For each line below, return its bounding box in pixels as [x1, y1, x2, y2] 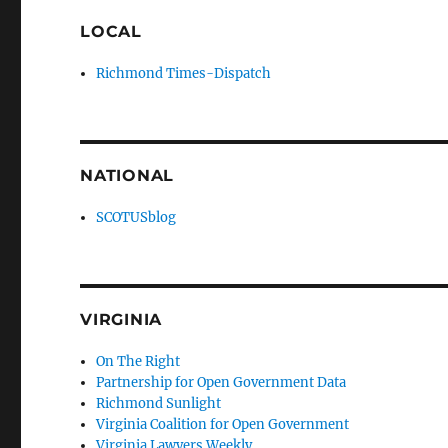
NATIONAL [80, 166, 175, 185]
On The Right [96, 353, 181, 370]
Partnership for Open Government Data [96, 374, 347, 391]
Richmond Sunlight [96, 395, 222, 412]
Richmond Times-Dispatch [96, 65, 272, 82]
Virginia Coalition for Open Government [96, 416, 350, 433]
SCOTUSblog [96, 209, 177, 226]
